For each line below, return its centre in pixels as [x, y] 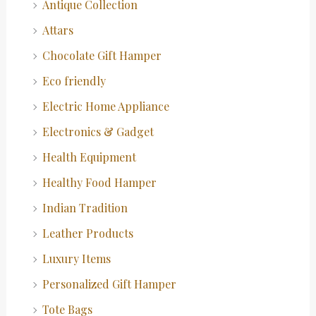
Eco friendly [74, 80]
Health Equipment [89, 157]
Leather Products [87, 233]
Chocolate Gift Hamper [102, 55]
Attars [57, 30]
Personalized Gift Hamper [109, 284]
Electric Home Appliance [105, 106]
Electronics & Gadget [98, 131]
